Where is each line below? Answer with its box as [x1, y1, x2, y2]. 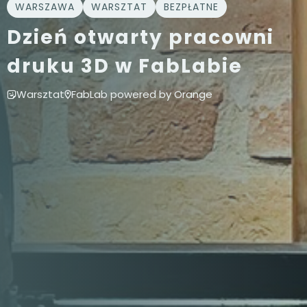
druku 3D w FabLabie [7, 53, 243, 79]
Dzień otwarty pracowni [7, 24, 274, 51]
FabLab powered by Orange [71, 87, 212, 101]
